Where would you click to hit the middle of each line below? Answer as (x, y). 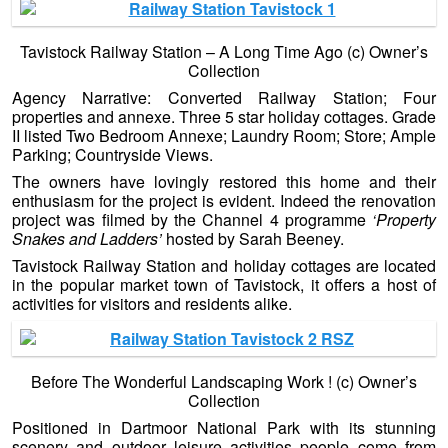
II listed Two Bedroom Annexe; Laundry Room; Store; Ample (224, 136)
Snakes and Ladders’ (87, 239)
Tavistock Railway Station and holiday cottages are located (224, 266)
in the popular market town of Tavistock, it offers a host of (224, 285)
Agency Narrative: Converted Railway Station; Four (224, 98)
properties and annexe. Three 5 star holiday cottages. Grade (224, 117)
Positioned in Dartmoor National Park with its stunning (224, 428)
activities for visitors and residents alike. (152, 304)
